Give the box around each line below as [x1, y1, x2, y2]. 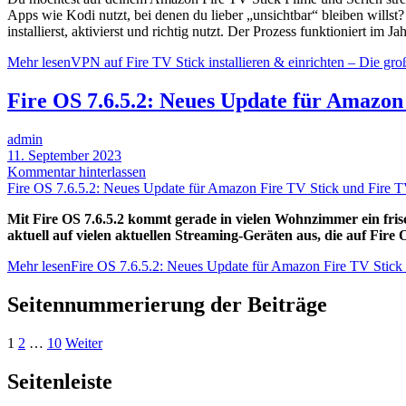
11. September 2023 [7, 147, 121, 163]
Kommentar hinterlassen [7, 163, 146, 179]
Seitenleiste [7, 369, 112, 393]
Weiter [65, 334, 102, 351]
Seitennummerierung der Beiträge [7, 292, 327, 316]
